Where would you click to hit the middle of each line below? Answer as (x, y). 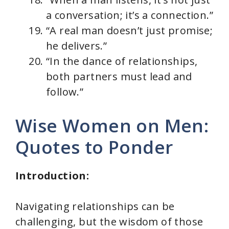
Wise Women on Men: (112, 125)
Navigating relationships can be (95, 206)
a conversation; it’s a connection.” (130, 15)
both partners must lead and (119, 76)
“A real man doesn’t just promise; (130, 30)
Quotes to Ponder (94, 147)
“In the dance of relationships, (122, 61)
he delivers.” (77, 45)
